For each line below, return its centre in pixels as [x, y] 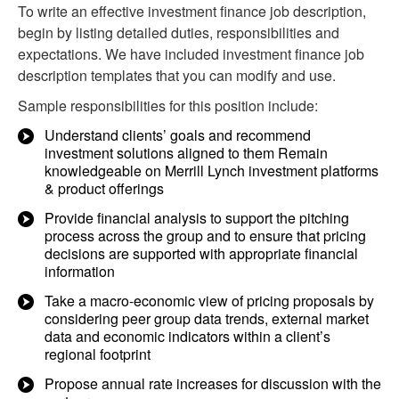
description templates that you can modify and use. [177, 75]
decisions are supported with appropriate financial [201, 253]
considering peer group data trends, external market [207, 318]
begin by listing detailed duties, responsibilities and [179, 33]
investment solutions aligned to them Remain [186, 153]
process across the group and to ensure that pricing [205, 236]
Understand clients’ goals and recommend [178, 135]
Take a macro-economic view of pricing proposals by [209, 301]
